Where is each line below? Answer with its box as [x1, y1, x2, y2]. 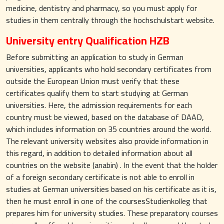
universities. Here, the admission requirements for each [6, 97, 192, 112]
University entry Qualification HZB [6, 30, 169, 50]
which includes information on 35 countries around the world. [6, 121, 211, 136]
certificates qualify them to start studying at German [6, 85, 188, 100]
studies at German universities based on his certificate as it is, [6, 181, 216, 196]
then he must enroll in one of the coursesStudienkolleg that [6, 193, 207, 208]
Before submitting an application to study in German [6, 49, 183, 64]
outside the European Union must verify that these [6, 73, 179, 88]
